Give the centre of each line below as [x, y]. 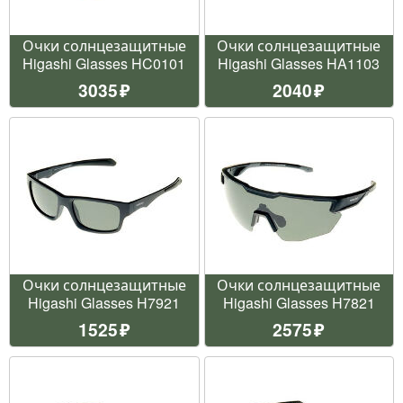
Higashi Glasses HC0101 [104, 63]
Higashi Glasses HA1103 [299, 63]
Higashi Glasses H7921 [104, 302]
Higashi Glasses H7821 [299, 302]
